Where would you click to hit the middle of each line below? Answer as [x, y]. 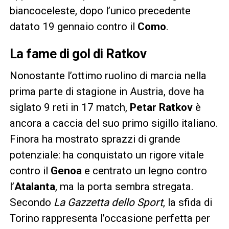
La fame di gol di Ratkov [78, 53]
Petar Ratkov [161, 107]
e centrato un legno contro [144, 170]
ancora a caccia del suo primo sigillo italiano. [114, 123]
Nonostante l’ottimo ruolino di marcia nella [108, 75]
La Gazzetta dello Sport [108, 202]
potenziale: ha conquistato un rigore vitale [107, 155]
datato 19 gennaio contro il [73, 26]
